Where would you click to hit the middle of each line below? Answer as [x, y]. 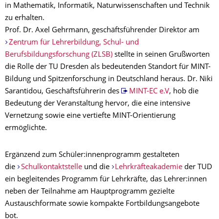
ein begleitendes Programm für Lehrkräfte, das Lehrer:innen [106, 180]
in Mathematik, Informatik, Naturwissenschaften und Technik [107, 6]
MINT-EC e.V [149, 92]
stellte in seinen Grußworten [161, 55]
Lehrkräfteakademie [149, 168]
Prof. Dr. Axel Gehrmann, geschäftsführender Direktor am [102, 31]
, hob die [184, 92]
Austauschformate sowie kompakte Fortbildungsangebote [102, 204]
